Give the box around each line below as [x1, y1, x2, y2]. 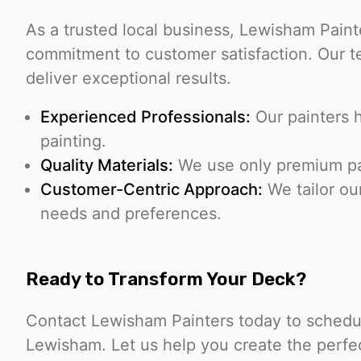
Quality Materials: [40, 155, 173, 175]
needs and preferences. [40, 203, 222, 223]
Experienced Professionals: [40, 106, 251, 127]
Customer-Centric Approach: [40, 179, 263, 199]
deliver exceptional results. [26, 68, 231, 88]
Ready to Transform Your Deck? [26, 268, 306, 291]
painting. [40, 131, 106, 151]
